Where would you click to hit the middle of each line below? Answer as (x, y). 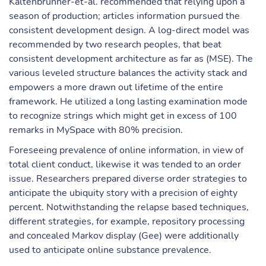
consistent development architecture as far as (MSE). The (131, 59)
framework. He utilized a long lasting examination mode (128, 102)
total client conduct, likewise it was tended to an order (125, 164)
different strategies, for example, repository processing (127, 221)
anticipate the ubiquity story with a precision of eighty (123, 193)
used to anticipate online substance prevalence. (110, 250)
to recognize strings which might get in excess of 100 (123, 116)
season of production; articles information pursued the (124, 16)
